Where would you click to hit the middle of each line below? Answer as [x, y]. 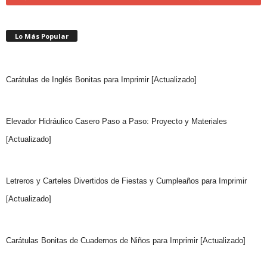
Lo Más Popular [42, 36]
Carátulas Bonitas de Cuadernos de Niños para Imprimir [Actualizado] [126, 240]
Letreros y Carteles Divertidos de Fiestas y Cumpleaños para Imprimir [126, 181]
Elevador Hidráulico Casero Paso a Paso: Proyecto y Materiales [117, 121]
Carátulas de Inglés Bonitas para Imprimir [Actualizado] [101, 79]
